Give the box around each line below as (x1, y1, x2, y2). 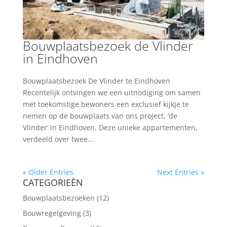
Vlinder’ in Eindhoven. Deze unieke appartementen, (22, 122, 198, 132)
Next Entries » (157, 167, 205, 177)
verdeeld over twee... (22, 134, 94, 144)
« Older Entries (22, 167, 73, 177)
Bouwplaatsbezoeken (22, 193, 95, 203)
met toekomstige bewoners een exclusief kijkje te (22, 99, 189, 109)
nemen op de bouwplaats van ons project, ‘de (22, 110, 177, 121)
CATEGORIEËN (22, 176, 83, 188)
